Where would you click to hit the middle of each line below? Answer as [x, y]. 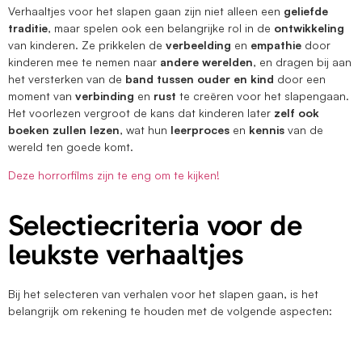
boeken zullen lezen [64, 129]
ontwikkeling [309, 27]
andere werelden [206, 61]
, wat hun [145, 129]
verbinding [106, 95]
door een [301, 78]
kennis [268, 129]
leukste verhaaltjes [126, 255]
